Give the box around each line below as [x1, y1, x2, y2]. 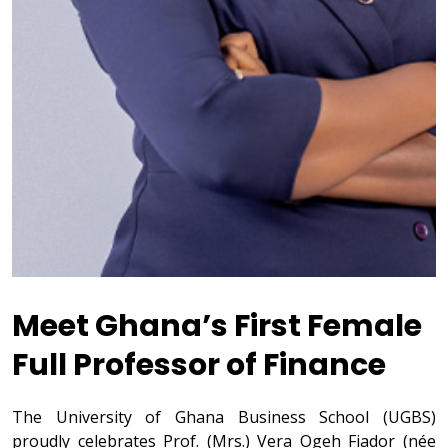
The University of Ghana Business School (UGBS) [12, 406, 436, 429]
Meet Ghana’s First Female [12, 305, 422, 348]
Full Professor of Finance [12, 344, 386, 387]
